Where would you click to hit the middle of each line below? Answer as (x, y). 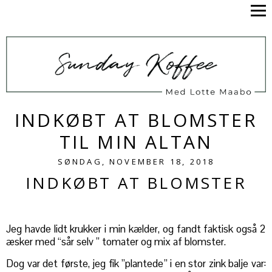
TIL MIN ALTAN (136, 142)
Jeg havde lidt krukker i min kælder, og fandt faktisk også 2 (136, 229)
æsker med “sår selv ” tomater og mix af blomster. (116, 242)
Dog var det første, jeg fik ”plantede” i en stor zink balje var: (136, 264)
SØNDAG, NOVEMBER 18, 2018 (136, 162)
